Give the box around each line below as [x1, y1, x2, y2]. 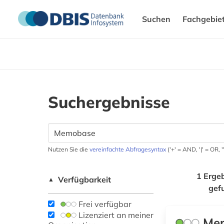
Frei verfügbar [76, 199, 131, 209]
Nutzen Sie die [48, 145, 89, 153]
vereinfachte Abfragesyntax [89, 145, 166, 153]
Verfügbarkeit [58, 174, 111, 184]
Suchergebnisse [48, 92, 170, 112]
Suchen [142, 14, 170, 24]
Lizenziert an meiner [76, 210, 153, 220]
